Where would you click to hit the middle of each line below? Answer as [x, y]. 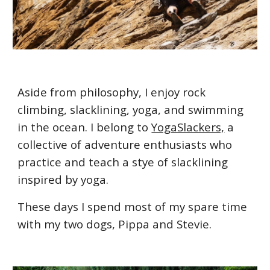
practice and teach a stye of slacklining [123, 162]
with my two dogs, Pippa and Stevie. [116, 224]
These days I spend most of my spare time [133, 207]
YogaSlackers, [188, 127]
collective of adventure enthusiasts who [125, 145]
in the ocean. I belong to [85, 127]
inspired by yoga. [65, 180]
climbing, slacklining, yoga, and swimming [131, 110]
